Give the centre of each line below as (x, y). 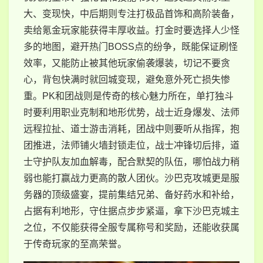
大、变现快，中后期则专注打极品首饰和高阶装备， (131, 14)
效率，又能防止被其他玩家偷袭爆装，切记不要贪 (127, 63)
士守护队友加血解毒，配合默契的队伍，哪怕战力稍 (131, 161)
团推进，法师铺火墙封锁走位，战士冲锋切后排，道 (131, 145)
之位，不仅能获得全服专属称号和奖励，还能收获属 (131, 227)
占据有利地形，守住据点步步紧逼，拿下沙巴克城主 (131, 211)
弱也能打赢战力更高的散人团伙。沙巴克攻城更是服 (131, 178)
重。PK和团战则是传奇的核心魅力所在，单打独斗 (129, 96)
